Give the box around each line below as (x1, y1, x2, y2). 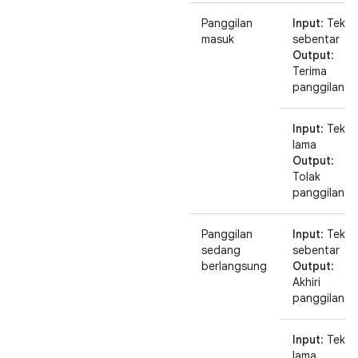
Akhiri (292, 275, 320, 289)
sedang (201, 243, 241, 257)
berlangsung (201, 259, 267, 273)
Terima (292, 64, 327, 78)
